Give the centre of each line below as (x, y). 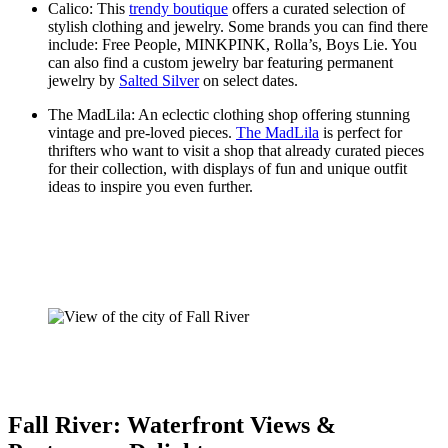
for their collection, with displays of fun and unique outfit (227, 168)
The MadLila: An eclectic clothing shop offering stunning (229, 114)
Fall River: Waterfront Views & (172, 424)
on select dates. (250, 80)
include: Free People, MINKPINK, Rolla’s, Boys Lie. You (232, 44)
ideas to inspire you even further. (152, 186)
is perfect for (360, 132)
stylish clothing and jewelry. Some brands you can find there (238, 26)
